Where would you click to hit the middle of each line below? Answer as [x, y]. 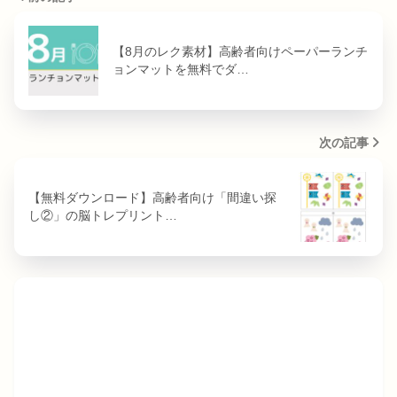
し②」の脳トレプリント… [103, 216]
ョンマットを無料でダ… [181, 70]
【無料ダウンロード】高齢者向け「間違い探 [152, 198]
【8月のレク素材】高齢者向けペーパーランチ [240, 52]
